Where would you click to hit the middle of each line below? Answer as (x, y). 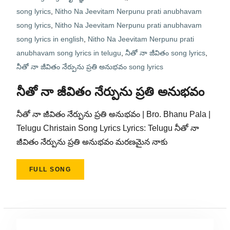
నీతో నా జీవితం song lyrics (165, 53)
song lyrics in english (50, 39)
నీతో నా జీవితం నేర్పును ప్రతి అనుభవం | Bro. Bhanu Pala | (113, 114)
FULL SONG (50, 169)
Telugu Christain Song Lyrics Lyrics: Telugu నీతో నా (108, 128)
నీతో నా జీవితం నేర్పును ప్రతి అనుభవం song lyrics (90, 67)
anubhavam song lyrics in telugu (69, 53)
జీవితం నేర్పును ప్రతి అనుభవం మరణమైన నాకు (92, 142)
